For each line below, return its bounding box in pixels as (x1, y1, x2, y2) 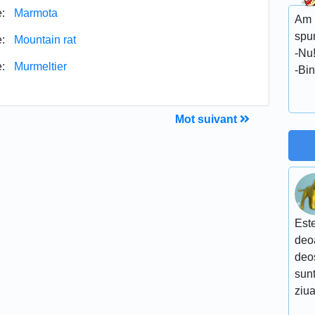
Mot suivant (175, 112, 240, 125)
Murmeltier (14, 60, 67, 72)
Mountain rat (14, 33, 76, 46)
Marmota (14, 6, 58, 19)
